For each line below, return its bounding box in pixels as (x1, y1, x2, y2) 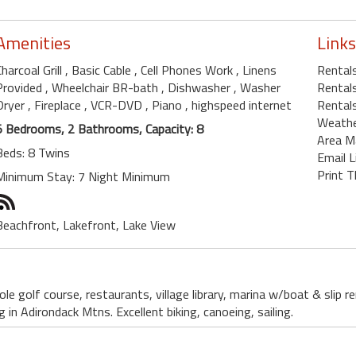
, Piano (145, 95, 185, 115)
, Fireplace (28, 95, 84, 115)
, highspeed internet (185, 95, 292, 115)
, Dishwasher (161, 78, 234, 98)
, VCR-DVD (84, 95, 145, 115)
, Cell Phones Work (134, 60, 236, 80)
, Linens (236, 60, 277, 80)
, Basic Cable (65, 60, 134, 80)
